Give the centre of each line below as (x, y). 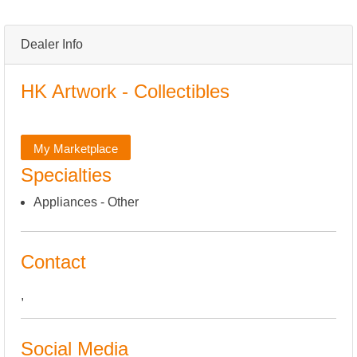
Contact (53, 262)
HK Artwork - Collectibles (125, 92)
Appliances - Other (86, 202)
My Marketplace (76, 148)
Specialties (66, 175)
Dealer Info (52, 45)
